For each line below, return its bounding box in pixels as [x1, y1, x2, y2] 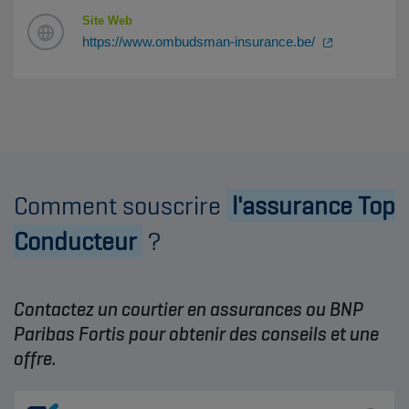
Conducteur [14, 224, 142, 257]
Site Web [82, 13, 132, 27]
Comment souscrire [14, 188, 226, 222]
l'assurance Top [226, 188, 395, 222]
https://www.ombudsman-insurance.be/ [82, 33, 319, 49]
